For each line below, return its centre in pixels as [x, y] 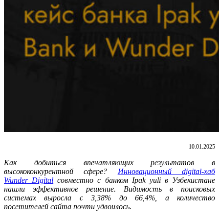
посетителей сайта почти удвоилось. [68, 206]
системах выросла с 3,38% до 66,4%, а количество [109, 197]
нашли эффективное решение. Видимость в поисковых [109, 189]
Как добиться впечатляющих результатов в [109, 162]
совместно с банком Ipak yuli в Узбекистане [134, 180]
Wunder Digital [29, 180]
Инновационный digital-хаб [166, 171]
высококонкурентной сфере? [61, 171]
